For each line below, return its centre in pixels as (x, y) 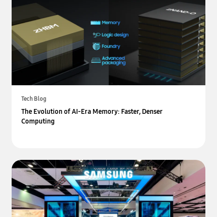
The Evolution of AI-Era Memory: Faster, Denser (92, 112)
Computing (38, 121)
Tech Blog (34, 99)
